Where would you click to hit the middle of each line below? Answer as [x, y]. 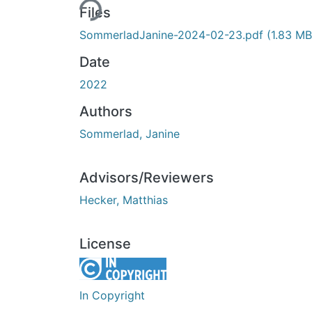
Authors [106, 111]
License [105, 243]
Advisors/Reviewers [147, 177]
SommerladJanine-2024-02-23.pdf [173, 34]
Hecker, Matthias [124, 200]
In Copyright [112, 295]
